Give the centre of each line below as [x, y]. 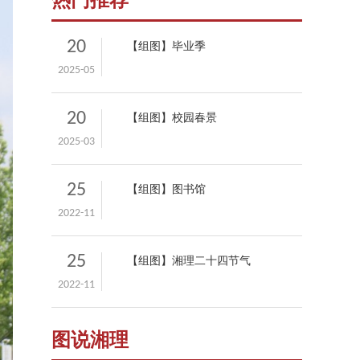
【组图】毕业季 [166, 47]
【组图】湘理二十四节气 [188, 262]
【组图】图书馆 [166, 190]
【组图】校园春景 [172, 119]
